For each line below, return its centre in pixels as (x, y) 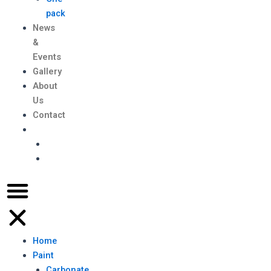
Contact (49, 115)
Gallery (47, 71)
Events (47, 57)
